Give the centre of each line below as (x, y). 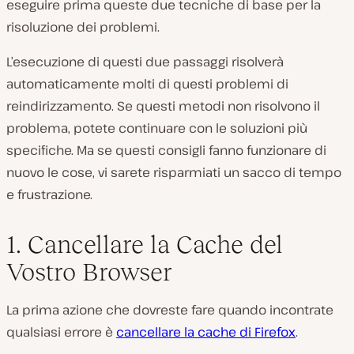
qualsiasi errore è (61, 332)
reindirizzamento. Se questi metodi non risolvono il (163, 106)
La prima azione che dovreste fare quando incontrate (170, 310)
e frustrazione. (49, 195)
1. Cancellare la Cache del (145, 245)
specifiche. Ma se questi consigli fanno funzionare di (166, 151)
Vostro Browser (89, 272)
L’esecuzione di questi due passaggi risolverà (145, 62)
